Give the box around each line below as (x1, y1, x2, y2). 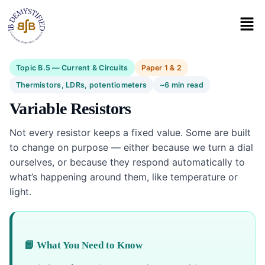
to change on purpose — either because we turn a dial (9, 141, 253, 153)
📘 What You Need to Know (24, 239, 143, 251)
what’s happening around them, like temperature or (9, 170, 238, 183)
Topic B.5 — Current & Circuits (16, 63, 128, 72)
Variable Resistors (9, 99, 131, 118)
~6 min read (160, 80, 203, 89)
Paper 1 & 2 (141, 63, 182, 72)
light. (9, 185, 31, 198)
